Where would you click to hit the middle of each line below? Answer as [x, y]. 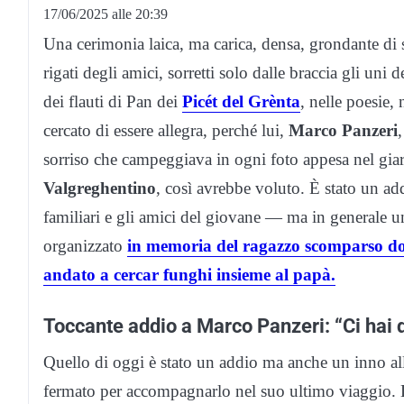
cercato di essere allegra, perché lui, [166, 130]
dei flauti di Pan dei [113, 101]
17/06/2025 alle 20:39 [106, 14]
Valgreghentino [100, 188]
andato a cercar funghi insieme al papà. [189, 274]
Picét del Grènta [241, 101]
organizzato [85, 245]
